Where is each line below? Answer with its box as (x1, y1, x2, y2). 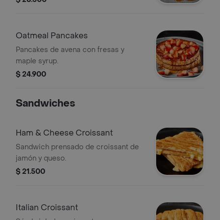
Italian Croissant (16, 202, 78, 213)
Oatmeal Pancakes (16, 30, 88, 41)
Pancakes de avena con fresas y (16, 45, 124, 55)
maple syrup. (16, 56, 58, 66)
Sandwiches (16, 97, 75, 110)
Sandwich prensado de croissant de (16, 142, 139, 152)
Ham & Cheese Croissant (16, 128, 113, 138)
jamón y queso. (16, 154, 66, 163)
